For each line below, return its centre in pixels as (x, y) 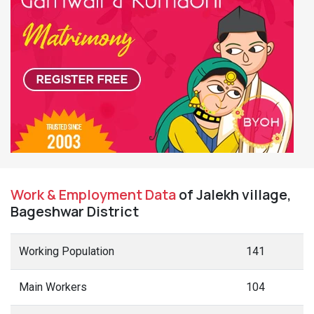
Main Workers (53, 287)
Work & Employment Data (93, 194)
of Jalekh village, (234, 194)
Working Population (67, 251)
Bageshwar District (75, 211)
